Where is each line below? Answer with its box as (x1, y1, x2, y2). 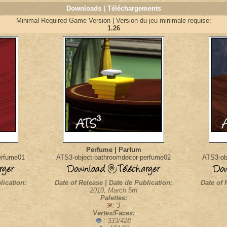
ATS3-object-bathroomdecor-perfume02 (56, 154, 171, 161)
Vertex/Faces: (92, 209, 135, 217)
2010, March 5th (90, 186, 137, 194)
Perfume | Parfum (86, 146, 141, 154)
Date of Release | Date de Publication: (55, 179, 172, 186)
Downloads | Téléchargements (66, 5, 161, 12)
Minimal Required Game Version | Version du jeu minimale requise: (16, 17, 211, 24)
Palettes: (100, 194, 127, 202)
